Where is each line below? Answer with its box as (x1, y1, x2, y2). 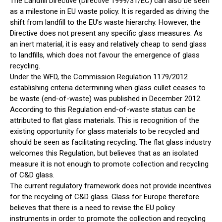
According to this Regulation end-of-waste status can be (10, 105, 196, 114)
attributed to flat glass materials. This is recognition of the (10, 116, 199, 125)
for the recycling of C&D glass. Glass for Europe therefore (10, 192, 199, 202)
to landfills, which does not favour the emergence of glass (10, 51, 200, 60)
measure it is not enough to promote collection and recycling (10, 160, 209, 169)
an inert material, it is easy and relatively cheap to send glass (10, 40, 207, 49)
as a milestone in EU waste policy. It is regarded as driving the (10, 7, 209, 16)
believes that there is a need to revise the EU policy (10, 203, 175, 213)
